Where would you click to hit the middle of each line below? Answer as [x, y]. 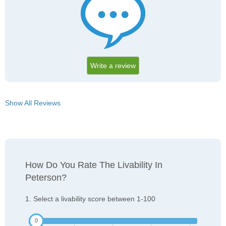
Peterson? [46, 177]
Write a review [113, 65]
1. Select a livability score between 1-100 [90, 199]
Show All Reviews [33, 103]
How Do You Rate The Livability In [94, 165]
